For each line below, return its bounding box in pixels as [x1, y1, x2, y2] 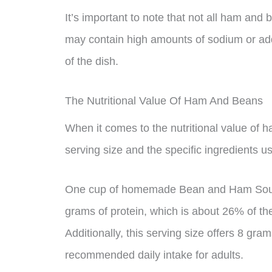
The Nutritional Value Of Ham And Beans [65, 94, 263, 107]
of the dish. [65, 55, 118, 68]
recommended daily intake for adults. [65, 248, 243, 261]
